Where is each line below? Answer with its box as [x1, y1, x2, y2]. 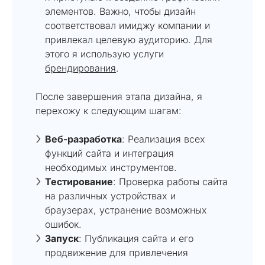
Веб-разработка [45, 132, 122, 145]
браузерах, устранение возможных [45, 203, 207, 216]
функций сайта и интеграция [45, 147, 174, 159]
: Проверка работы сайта [113, 175, 228, 188]
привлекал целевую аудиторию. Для [45, 33, 212, 46]
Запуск [45, 232, 79, 244]
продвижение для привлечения [45, 246, 188, 258]
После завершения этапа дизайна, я [35, 90, 202, 102]
